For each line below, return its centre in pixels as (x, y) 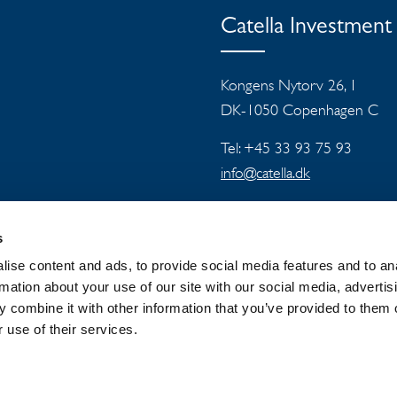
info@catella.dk (265, 173)
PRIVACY (331, 321)
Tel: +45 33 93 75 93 (286, 148)
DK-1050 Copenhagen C (300, 110)
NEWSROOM (176, 321)
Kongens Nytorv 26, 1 (289, 85)
